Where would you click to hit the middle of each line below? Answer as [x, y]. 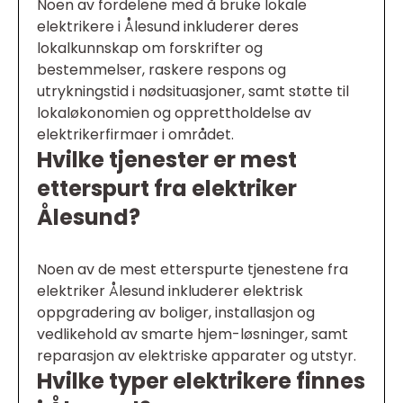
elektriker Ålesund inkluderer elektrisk [170, 291]
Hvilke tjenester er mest [167, 160]
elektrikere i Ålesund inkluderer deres [168, 27]
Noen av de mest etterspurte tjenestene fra [193, 269]
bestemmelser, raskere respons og [161, 70]
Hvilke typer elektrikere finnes [201, 381]
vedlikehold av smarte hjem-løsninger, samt [193, 334]
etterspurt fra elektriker [167, 188]
